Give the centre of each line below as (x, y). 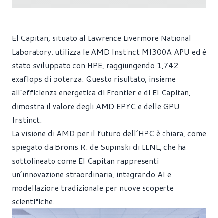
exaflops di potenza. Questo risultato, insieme (94, 79)
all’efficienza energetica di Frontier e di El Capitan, (101, 92)
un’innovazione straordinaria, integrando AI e (91, 174)
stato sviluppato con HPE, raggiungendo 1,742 (95, 65)
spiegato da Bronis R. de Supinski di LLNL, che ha (99, 147)
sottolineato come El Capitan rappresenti (85, 160)
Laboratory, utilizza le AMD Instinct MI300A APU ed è (109, 51)
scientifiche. (33, 201)
